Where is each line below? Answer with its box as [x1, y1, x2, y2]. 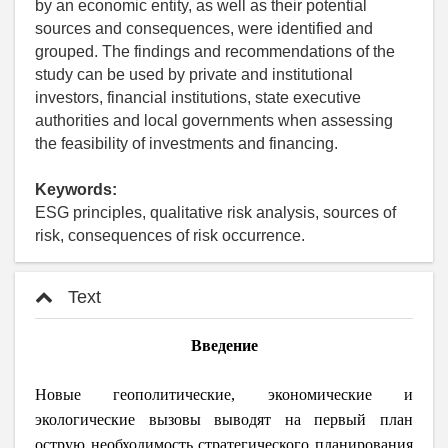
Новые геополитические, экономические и [35, 385, 413, 403]
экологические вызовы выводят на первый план [35, 410, 413, 428]
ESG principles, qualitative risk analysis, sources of [35, 203, 396, 221]
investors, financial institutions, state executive [35, 88, 361, 106]
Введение [190, 336, 258, 354]
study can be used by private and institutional [35, 65, 353, 83]
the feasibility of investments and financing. [35, 134, 338, 152]
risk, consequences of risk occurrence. [35, 226, 305, 244]
